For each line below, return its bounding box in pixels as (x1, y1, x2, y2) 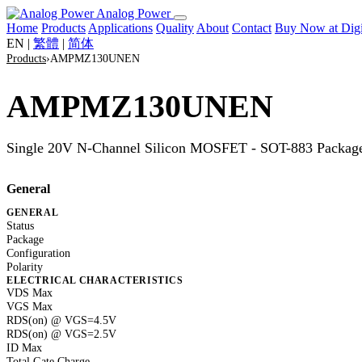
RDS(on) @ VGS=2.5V (6, 328, 116, 341)
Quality (156, 21, 194, 35)
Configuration (6, 247, 70, 260)
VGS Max (6, 301, 53, 314)
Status (6, 220, 34, 233)
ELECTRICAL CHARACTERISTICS (6, 275, 183, 287)
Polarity (6, 261, 43, 274)
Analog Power (96, 6, 170, 20)
